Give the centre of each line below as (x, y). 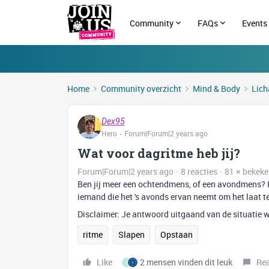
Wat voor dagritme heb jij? (159, 153)
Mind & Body (216, 89)
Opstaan (177, 234)
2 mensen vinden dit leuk (186, 262)
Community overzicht (141, 89)
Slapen (131, 234)
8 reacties (199, 171)
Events (255, 23)
